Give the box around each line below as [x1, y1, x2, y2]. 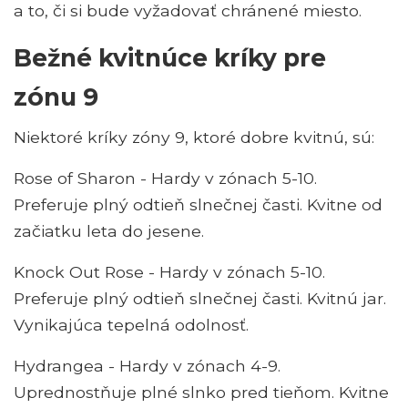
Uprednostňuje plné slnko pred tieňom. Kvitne [14, 382, 389, 403]
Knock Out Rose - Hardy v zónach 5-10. [14, 262, 325, 282]
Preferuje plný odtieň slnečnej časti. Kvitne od [14, 195, 382, 215]
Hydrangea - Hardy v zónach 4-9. [14, 356, 280, 376]
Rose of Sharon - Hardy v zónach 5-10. [14, 168, 317, 189]
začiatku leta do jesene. [14, 221, 204, 241]
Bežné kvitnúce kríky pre [14, 43, 326, 74]
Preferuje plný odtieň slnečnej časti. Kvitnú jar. [14, 289, 386, 309]
